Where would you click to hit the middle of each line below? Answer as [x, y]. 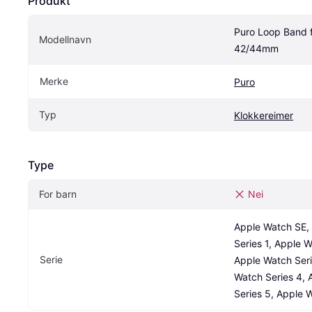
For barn [58, 194]
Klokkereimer [264, 116]
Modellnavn [65, 40]
